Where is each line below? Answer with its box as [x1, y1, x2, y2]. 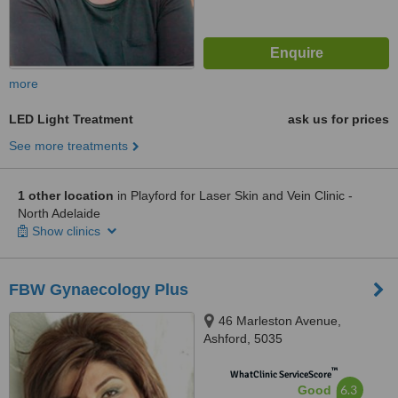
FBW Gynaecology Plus [9, 281, 188, 298]
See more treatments [9, 139, 128, 153]
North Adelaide [18, 206, 100, 220]
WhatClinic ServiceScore [229, 369, 331, 380]
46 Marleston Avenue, [219, 314, 341, 328]
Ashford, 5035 [203, 331, 283, 346]
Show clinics [32, 224, 104, 238]
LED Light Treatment [9, 112, 133, 126]
